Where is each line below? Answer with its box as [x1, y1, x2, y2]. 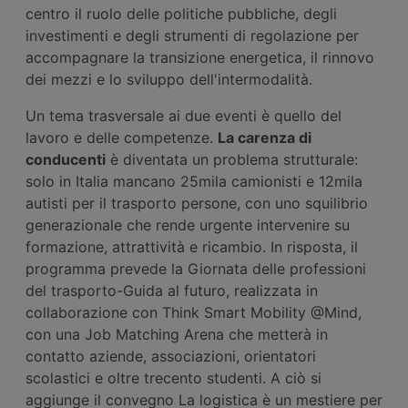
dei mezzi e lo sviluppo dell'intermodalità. [25, 69, 312, 88]
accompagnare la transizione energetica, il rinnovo [25, 47, 374, 66]
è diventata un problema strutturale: [106, 149, 358, 168]
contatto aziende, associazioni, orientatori [25, 346, 316, 365]
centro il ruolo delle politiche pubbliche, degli [25, 4, 337, 23]
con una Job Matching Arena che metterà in [25, 324, 328, 343]
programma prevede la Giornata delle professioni [25, 259, 366, 278]
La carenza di [218, 127, 311, 147]
